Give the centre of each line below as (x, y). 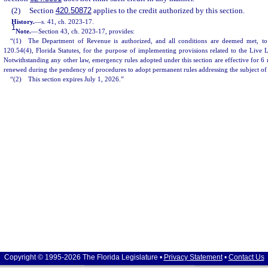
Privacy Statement (193, 257)
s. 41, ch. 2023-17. (68, 22)
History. (23, 22)
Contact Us (246, 257)
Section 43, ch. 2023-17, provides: (87, 31)
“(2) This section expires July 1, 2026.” (67, 79)
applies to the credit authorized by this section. (168, 10)
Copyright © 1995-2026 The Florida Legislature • (84, 257)
